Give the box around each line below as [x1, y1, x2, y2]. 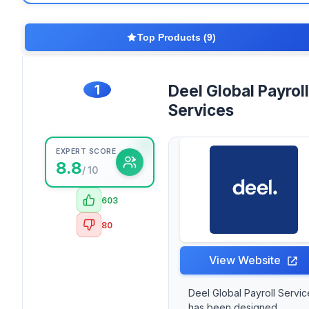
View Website [209, 253, 281, 267]
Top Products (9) [137, 32, 216, 43]
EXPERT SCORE [56, 147, 116, 156]
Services [168, 101, 234, 119]
